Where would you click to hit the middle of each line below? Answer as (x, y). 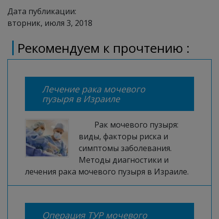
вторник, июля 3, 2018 (50, 23)
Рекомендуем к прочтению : (103, 48)
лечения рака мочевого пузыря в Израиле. (107, 172)
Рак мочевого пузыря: (136, 125)
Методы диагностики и (124, 160)
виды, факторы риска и (123, 136)
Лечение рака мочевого (94, 89)
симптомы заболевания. (125, 148)
